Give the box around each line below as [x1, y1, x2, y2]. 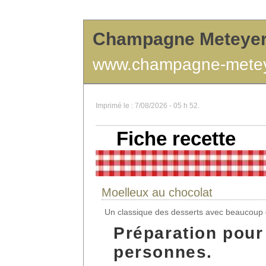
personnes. [113, 243, 213, 261]
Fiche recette [116, 128, 236, 150]
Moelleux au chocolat [102, 186, 213, 199]
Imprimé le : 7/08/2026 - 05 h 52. [96, 102, 199, 109]
